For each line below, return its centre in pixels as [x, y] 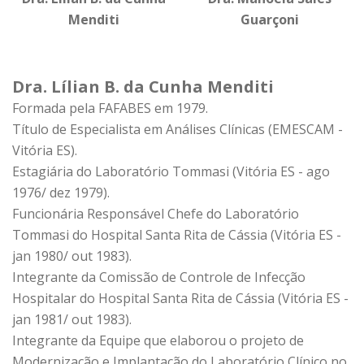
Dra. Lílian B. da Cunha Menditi [143, 87]
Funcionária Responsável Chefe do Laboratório [156, 214]
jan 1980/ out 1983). [72, 256]
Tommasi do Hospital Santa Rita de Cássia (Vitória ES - [177, 235]
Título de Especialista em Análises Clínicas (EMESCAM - [178, 129]
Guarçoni [270, 19]
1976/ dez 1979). [61, 193]
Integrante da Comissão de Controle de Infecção [159, 277]
